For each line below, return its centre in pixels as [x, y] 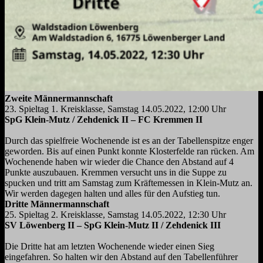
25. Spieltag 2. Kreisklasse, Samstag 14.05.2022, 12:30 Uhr [115, 215]
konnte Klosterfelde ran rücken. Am [188, 151]
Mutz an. [236, 183]
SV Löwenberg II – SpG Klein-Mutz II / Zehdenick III [113, 225]
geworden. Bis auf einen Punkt [63, 151]
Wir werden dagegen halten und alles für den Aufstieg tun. [112, 194]
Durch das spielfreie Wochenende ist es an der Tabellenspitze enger [129, 141]
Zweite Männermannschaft [59, 99]
